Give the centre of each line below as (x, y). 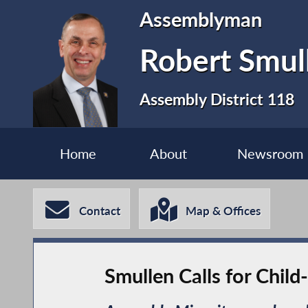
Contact (100, 211)
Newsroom (270, 154)
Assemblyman (201, 19)
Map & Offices (223, 211)
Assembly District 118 (217, 99)
